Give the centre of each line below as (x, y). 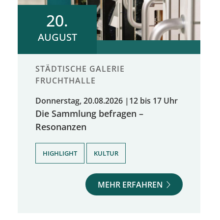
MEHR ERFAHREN (131, 184)
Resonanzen (61, 126)
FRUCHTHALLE (66, 80)
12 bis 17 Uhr (153, 100)
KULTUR (106, 153)
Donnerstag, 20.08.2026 (79, 100)
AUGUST (57, 37)
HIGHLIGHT (60, 153)
